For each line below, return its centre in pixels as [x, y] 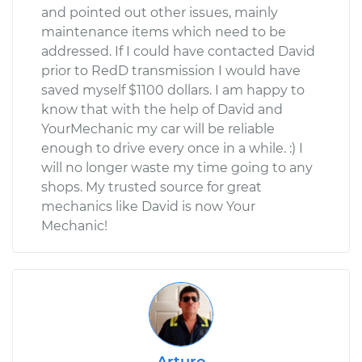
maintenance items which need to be [164, 32]
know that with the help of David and [162, 109]
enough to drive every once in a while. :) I [172, 148]
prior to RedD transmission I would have [171, 70]
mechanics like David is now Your [148, 206]
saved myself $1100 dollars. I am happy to [173, 90]
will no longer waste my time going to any [177, 167]
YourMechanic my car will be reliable [158, 128]
